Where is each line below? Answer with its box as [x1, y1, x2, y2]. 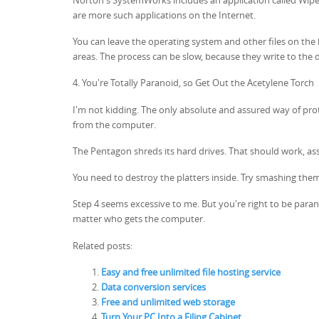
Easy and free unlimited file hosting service [101, 265, 281, 278]
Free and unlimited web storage [101, 295, 235, 308]
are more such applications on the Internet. [73, 8, 256, 21]
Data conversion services [101, 280, 206, 293]
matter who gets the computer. [73, 212, 205, 226]
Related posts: [73, 239, 132, 252]
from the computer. [73, 117, 156, 131]
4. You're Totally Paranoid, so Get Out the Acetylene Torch [73, 76, 314, 90]
